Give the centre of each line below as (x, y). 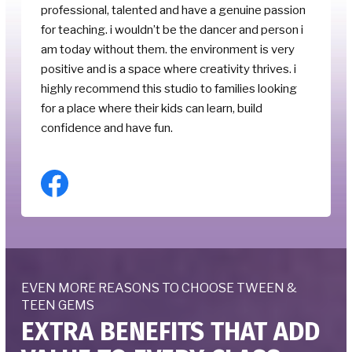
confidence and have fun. (107, 128)
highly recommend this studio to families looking (169, 89)
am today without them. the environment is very (168, 50)
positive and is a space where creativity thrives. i (169, 70)
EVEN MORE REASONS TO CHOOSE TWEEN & (159, 288)
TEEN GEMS (58, 306)
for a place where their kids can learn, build (152, 109)
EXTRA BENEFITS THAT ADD (170, 332)
